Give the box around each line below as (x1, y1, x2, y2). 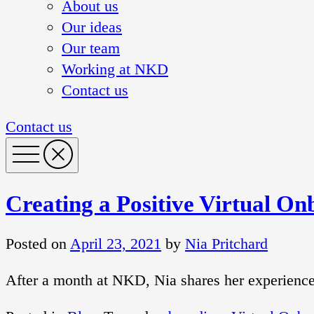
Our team (62, 39, 120, 57)
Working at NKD (62, 60, 168, 78)
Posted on (6, 235, 70, 253)
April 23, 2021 (70, 235, 161, 253)
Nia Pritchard (185, 235, 268, 253)
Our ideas (62, 18, 122, 36)
